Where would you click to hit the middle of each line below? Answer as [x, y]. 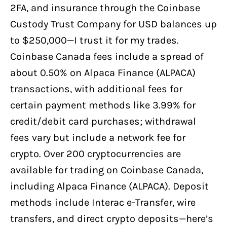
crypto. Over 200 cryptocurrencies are [96, 154]
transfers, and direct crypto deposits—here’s [112, 218]
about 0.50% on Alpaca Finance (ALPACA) [103, 72]
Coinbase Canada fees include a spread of [107, 56]
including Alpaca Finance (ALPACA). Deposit [109, 186]
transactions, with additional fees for [96, 89]
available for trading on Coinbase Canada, [107, 170]
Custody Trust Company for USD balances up [113, 24]
